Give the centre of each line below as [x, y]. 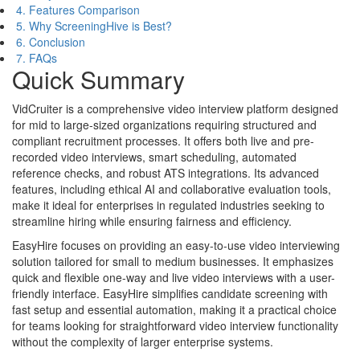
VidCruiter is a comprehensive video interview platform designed [175, 108]
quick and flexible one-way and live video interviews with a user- [174, 277]
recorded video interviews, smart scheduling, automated [154, 156]
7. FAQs [37, 57]
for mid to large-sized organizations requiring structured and [164, 124]
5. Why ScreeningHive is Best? [94, 25]
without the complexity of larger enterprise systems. [143, 341]
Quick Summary [98, 79]
